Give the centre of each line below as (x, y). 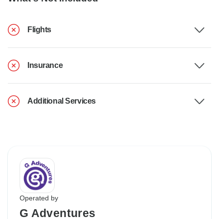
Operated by (39, 198)
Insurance (45, 66)
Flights (39, 30)
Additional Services (62, 101)
